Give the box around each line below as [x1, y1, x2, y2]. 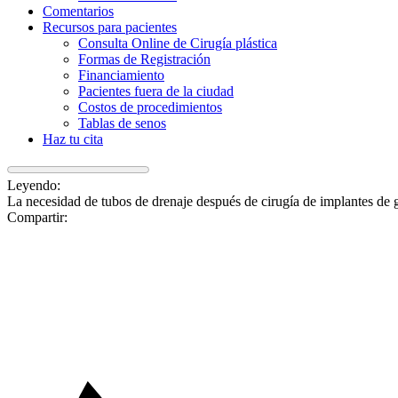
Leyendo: [7, 178, 60, 193]
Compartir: [7, 210, 68, 225]
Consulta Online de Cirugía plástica [78, 36, 277, 51]
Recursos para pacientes [43, 20, 177, 35]
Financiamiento [78, 68, 164, 83]
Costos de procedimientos [78, 99, 222, 115]
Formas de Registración [78, 52, 211, 67]
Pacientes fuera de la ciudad [78, 84, 234, 99]
